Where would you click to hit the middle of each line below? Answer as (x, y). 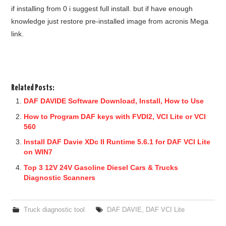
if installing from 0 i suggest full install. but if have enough (102, 9)
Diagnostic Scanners (60, 177)
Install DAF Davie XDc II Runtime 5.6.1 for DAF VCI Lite (117, 142)
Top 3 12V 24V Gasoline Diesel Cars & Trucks (101, 167)
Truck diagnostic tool (54, 210)
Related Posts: (33, 88)
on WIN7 (38, 152)
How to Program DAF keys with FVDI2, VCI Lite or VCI (115, 116)
